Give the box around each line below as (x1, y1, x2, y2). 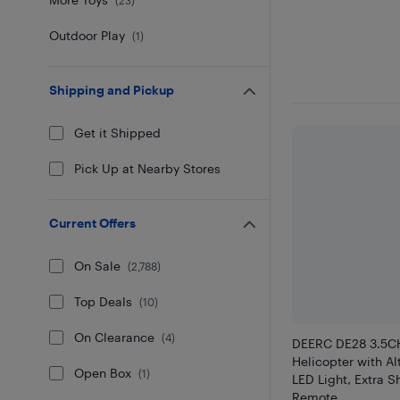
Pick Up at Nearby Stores (74, 160, 221, 176)
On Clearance (74, 329, 155, 345)
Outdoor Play (49, 27, 126, 43)
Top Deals (74, 293, 133, 309)
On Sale (74, 257, 121, 273)
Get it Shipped (74, 124, 162, 140)
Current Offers (49, 214, 137, 230)
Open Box (74, 364, 132, 380)
